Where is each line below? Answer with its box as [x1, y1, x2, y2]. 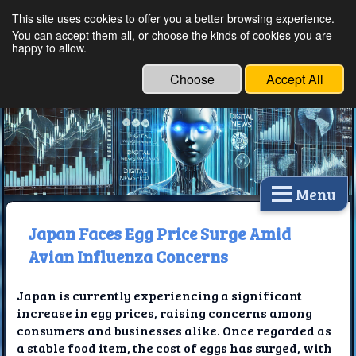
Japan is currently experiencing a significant [17, 287, 303, 304]
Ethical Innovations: [87, 21, 284, 41]
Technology [87, 62, 202, 83]
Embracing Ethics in [87, 41, 285, 62]
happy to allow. [12, 40, 87, 56]
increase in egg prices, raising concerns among [17, 304, 313, 322]
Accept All [265, 70, 323, 88]
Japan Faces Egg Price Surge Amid [27, 221, 291, 245]
